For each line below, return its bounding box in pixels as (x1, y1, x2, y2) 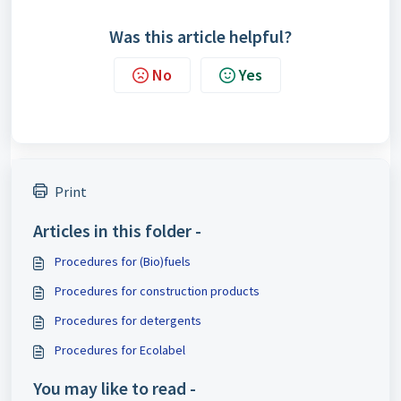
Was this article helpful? (109, 25, 292, 47)
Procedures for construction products (55, 283, 260, 299)
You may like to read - (33, 377, 196, 399)
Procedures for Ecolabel (55, 342, 185, 358)
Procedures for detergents (55, 312, 201, 328)
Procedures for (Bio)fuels (55, 253, 191, 269)
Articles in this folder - (33, 219, 201, 242)
